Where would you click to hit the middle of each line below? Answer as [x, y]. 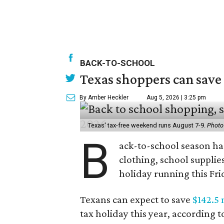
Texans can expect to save [136, 199]
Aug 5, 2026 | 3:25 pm [176, 97]
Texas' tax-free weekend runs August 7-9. [147, 125]
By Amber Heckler [104, 97]
